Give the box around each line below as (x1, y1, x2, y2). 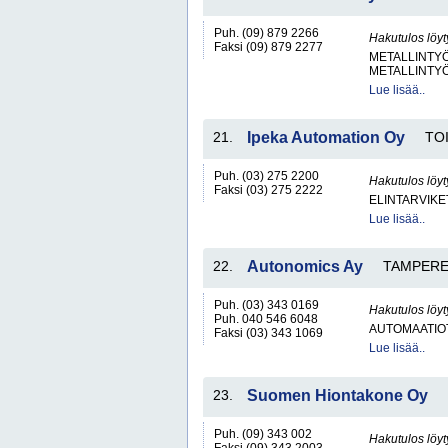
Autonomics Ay (247, 258, 363, 275)
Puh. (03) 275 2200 (214, 169, 319, 183)
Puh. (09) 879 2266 (214, 26, 319, 40)
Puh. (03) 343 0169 (214, 298, 319, 312)
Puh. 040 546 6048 (214, 312, 318, 326)
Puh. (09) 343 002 (214, 427, 312, 441)
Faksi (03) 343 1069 (214, 326, 323, 340)
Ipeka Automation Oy (247, 129, 405, 146)
